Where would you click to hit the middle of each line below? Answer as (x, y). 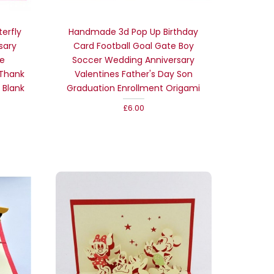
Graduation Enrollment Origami (134, 88)
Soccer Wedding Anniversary (134, 60)
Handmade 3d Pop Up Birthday (134, 31)
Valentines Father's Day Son (133, 74)
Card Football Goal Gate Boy (133, 46)
